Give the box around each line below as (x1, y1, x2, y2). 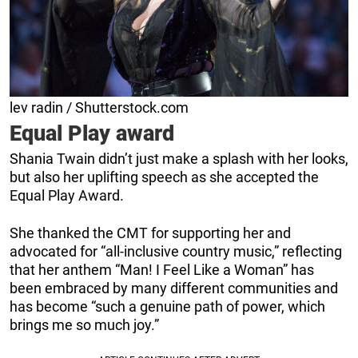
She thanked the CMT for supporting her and (10, 225, 291, 242)
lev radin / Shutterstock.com (10, 99, 189, 117)
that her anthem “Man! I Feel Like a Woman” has (10, 261, 314, 279)
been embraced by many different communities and (10, 280, 338, 297)
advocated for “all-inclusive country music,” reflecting (10, 243, 342, 261)
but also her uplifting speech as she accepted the (10, 169, 319, 186)
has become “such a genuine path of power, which (10, 298, 325, 316)
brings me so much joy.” (10, 316, 159, 334)
